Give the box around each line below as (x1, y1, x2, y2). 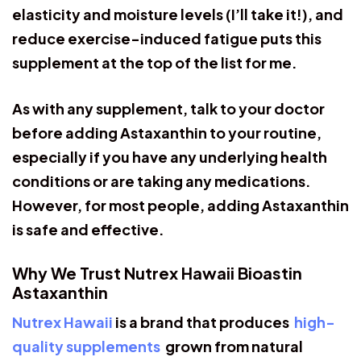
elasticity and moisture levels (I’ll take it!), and (12, 4, 343, 23)
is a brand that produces (115, 312, 294, 331)
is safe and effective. (12, 219, 167, 239)
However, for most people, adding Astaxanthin (12, 195, 349, 214)
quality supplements (12, 336, 163, 355)
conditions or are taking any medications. (12, 171, 311, 190)
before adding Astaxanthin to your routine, (12, 122, 322, 142)
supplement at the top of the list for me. (12, 52, 300, 72)
